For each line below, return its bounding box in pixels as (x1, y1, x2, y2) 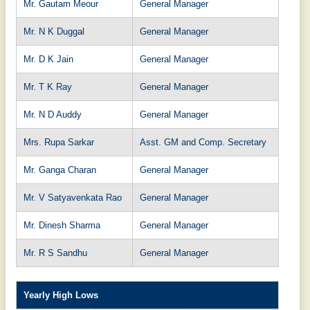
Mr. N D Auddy (24, 109, 82, 120)
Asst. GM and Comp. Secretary (140, 136, 266, 147)
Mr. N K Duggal (24, 26, 84, 37)
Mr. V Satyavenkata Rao (24, 192, 122, 203)
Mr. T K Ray (24, 81, 72, 92)
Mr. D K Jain (24, 53, 73, 64)
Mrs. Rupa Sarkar (24, 136, 94, 147)
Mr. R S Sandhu (24, 247, 87, 258)
